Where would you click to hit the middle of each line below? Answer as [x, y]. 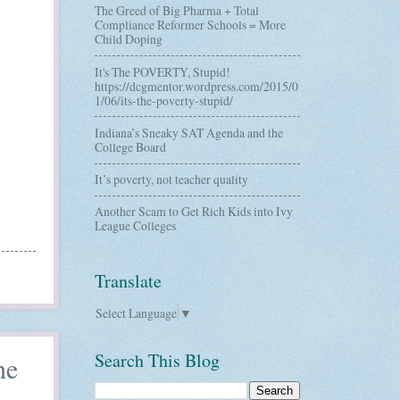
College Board [130, 146]
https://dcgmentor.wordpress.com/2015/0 [196, 86]
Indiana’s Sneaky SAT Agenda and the [189, 132]
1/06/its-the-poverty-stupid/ [164, 100]
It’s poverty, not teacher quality [171, 179]
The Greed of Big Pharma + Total [177, 11]
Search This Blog [157, 360]
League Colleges [135, 226]
